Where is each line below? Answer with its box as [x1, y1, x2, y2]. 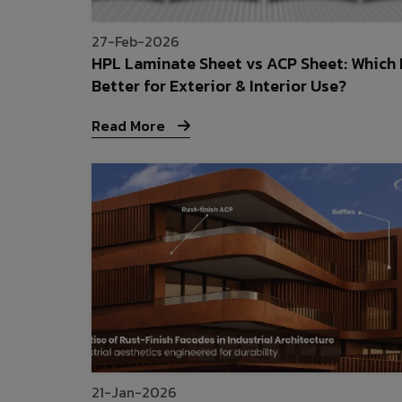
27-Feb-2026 [92, 31, 179, 53]
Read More [92, 115, 169, 137]
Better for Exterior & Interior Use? [92, 74, 346, 99]
